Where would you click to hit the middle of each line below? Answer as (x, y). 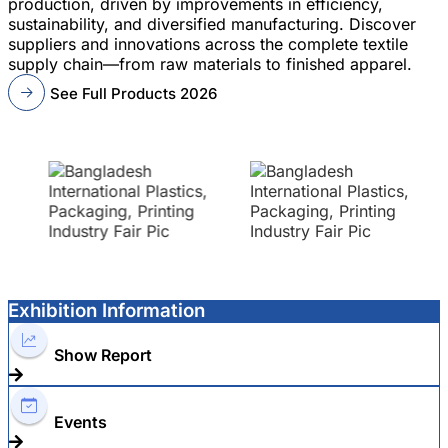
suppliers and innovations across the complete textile (208, 44)
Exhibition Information (106, 310)
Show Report (103, 354)
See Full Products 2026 (133, 93)
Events (80, 421)
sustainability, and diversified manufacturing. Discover (212, 24)
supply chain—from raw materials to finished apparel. (210, 64)
